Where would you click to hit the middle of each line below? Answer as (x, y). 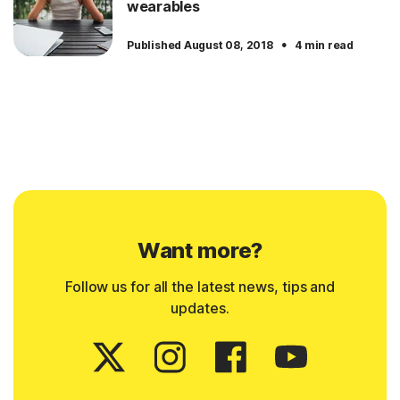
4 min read (325, 46)
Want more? (200, 251)
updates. (200, 308)
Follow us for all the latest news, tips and (200, 287)
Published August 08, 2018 (201, 46)
